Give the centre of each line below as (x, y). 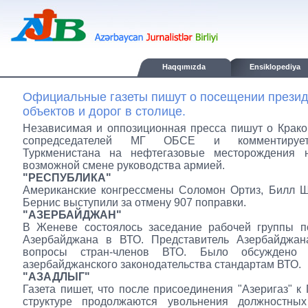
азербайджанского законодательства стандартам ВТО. (162, 264)
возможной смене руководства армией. (124, 165)
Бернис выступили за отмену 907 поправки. (134, 202)
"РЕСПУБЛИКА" (67, 178)
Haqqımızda (184, 67)
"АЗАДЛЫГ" (56, 277)
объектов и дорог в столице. (104, 111)
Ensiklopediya (275, 67)
